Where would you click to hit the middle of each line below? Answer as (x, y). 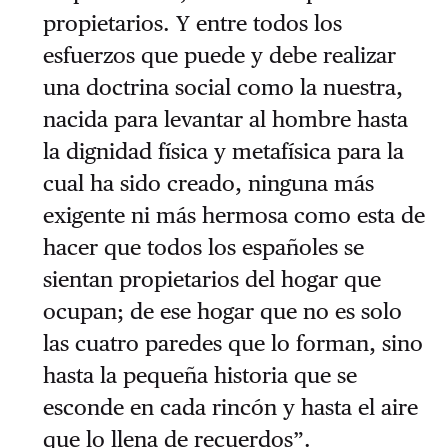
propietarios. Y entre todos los (192, 23)
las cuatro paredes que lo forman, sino (232, 343)
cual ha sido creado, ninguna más (208, 183)
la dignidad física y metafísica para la (223, 151)
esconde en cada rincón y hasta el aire (230, 407)
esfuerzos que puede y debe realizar (219, 55)
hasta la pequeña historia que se (199, 375)
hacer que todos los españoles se (203, 247)
